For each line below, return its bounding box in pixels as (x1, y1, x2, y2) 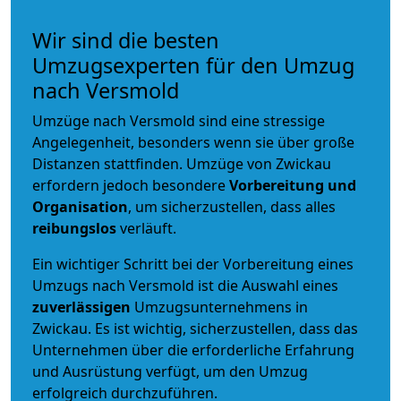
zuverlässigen (32, 296, 134, 317)
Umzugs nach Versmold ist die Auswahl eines (32, 275, 338, 295)
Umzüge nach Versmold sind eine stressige (32, 110, 325, 131)
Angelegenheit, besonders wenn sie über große (32, 132, 354, 152)
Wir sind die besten (32, 25, 219, 55)
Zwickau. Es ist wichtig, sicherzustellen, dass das (32, 318, 358, 338)
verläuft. (116, 218, 176, 238)
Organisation (32, 196, 128, 217)
